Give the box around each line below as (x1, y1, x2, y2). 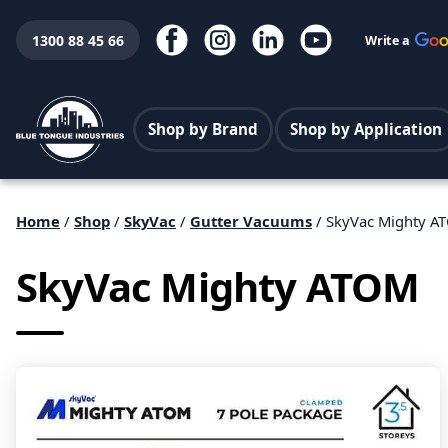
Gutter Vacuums (190, 210, 312, 231)
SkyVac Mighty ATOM (16, 258, 420, 314)
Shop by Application (290, 119, 443, 140)
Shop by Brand (148, 119, 259, 140)
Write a (364, 31, 410, 49)
